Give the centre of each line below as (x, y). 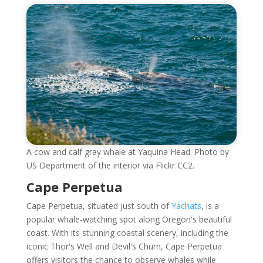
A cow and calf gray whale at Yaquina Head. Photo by (127, 151)
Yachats (186, 205)
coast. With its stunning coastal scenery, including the (127, 232)
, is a (210, 205)
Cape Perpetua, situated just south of (99, 205)
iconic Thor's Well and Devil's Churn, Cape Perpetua (124, 246)
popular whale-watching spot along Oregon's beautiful (129, 219)
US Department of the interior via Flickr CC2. (110, 165)
